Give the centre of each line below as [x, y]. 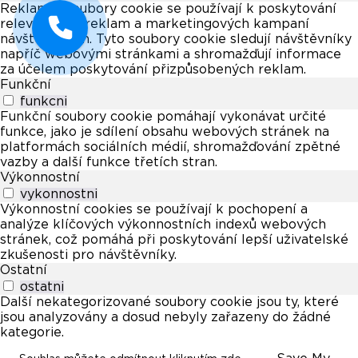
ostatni [42, 287]
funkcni [44, 102]
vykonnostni [59, 195]
